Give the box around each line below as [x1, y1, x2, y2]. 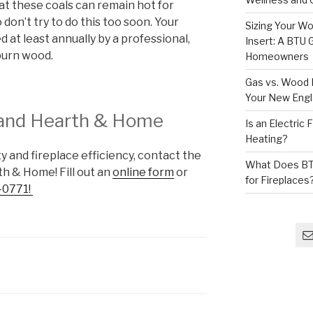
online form [112, 165, 174, 179]
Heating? [245, 133, 288, 145]
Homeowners [245, 50, 309, 63]
